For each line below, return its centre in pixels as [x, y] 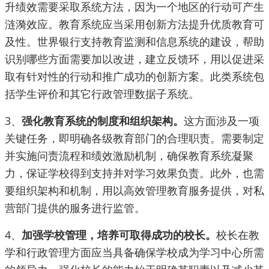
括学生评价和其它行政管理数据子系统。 [102, 94]
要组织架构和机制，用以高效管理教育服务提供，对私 [134, 191]
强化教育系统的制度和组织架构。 [103, 121]
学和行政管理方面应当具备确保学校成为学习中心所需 [134, 252]
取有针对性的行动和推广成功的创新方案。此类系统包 [134, 77]
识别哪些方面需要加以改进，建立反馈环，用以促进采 [134, 59]
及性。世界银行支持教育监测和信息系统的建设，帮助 [134, 42]
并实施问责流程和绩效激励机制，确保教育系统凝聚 [129, 156]
